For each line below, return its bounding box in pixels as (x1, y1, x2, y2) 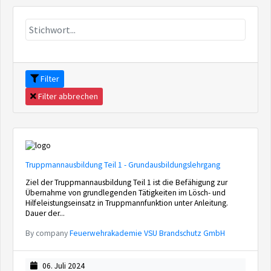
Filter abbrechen (36, 91, 98, 102)
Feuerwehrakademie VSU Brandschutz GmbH (70, 228, 225, 238)
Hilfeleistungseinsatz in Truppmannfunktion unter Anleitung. (25, 198, 228, 208)
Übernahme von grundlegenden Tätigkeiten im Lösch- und (25, 188, 226, 198)
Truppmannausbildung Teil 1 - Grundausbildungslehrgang (25, 160, 220, 170)
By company (25, 228, 70, 238)
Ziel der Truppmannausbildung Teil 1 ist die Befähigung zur (25, 177, 227, 188)
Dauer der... (25, 208, 65, 218)
